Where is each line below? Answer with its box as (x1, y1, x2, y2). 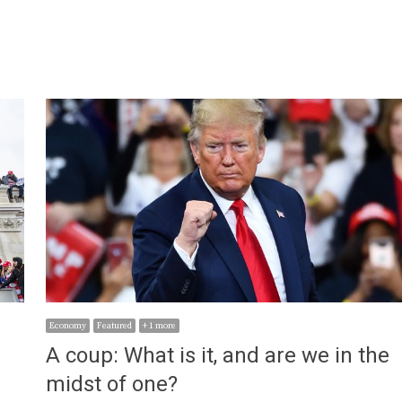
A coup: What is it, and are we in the (46, 340, 390, 372)
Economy (49, 320, 87, 332)
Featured (97, 320, 133, 332)
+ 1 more (143, 320, 177, 332)
